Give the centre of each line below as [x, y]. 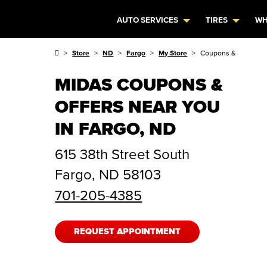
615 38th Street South [122, 154]
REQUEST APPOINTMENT [128, 232]
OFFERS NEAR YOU [138, 106]
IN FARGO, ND [116, 128]
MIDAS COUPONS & [139, 84]
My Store [173, 53]
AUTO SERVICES [148, 20]
